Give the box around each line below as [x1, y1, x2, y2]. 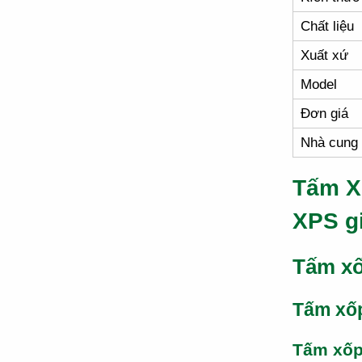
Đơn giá [301, 105, 348, 121]
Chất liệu [301, 18, 354, 34]
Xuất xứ [301, 47, 348, 63]
